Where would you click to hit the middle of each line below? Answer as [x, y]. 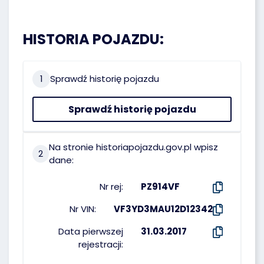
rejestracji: [101, 244]
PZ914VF [160, 187]
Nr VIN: [82, 209]
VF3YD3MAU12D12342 [163, 209]
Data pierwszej [91, 231]
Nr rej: [111, 187]
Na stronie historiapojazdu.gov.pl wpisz [133, 147]
